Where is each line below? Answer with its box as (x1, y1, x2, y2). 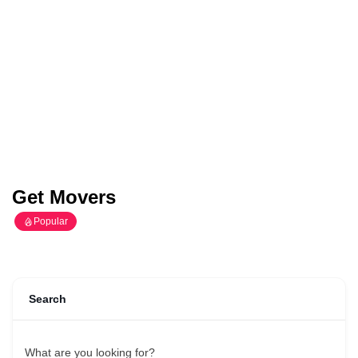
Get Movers (12, 186, 116, 209)
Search (29, 292, 66, 306)
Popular (34, 216, 68, 228)
